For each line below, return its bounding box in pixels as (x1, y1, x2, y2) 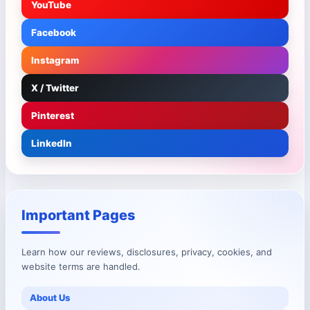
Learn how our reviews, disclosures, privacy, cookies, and (21, 246, 272, 258)
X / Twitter (31, 82, 79, 94)
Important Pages (21, 207, 136, 224)
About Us (30, 292, 70, 304)
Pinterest (31, 110, 74, 122)
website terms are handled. (21, 261, 140, 273)
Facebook (31, 27, 76, 39)
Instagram (31, 55, 80, 66)
